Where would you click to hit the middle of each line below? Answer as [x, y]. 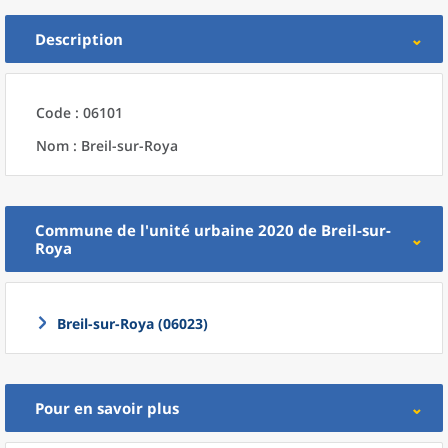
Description [79, 39]
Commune [74, 230]
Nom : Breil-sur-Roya [107, 145]
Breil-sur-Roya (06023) [132, 323]
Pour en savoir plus [107, 408]
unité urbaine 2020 [221, 230]
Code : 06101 [79, 112]
